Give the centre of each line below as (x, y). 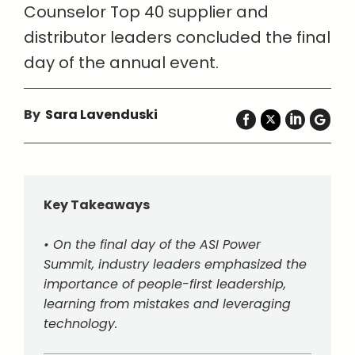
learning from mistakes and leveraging (167, 304)
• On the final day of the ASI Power (152, 244)
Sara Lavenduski (101, 115)
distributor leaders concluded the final (177, 37)
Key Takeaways (97, 205)
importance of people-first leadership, (165, 284)
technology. (80, 324)
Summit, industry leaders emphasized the (175, 264)
